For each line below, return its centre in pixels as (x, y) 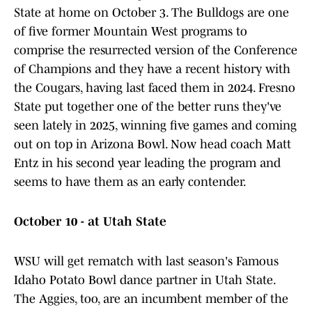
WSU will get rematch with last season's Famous (146, 262)
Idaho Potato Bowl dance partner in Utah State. (145, 280)
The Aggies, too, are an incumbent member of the (151, 299)
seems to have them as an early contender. (130, 182)
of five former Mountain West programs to (131, 32)
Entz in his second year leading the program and (147, 163)
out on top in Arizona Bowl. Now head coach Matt (153, 145)
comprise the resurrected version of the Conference (156, 50)
